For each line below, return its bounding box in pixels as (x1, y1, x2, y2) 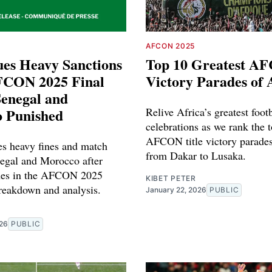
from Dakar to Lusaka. (146, 148, 246, 163)
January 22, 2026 (146, 185, 206, 194)
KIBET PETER (146, 173, 196, 183)
